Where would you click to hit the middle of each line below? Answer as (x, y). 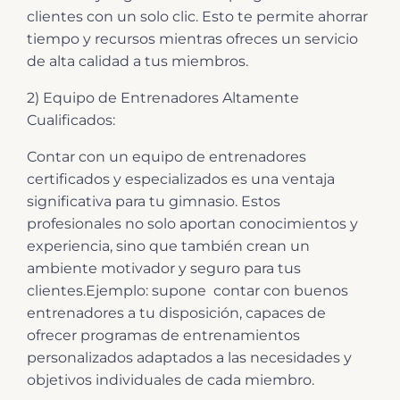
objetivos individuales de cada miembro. (171, 379)
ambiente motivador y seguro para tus (164, 268)
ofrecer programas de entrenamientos (163, 335)
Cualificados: (71, 120)
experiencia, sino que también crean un (168, 246)
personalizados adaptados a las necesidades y (189, 357)
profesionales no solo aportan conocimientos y (192, 223)
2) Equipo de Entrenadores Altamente (163, 97)
